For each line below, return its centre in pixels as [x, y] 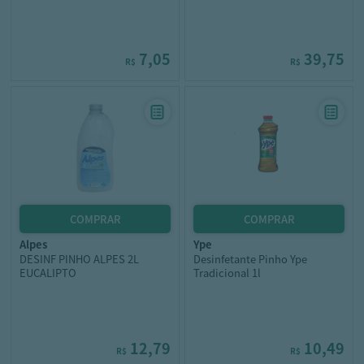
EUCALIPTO [48, 273]
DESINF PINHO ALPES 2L [79, 259]
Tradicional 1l [227, 273]
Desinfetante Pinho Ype [250, 259]
